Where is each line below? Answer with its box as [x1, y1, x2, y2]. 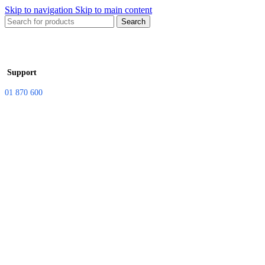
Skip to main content [75, 5, 152, 15]
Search [121, 17, 146, 26]
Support [5, 67, 37, 77]
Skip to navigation [5, 5, 75, 15]
